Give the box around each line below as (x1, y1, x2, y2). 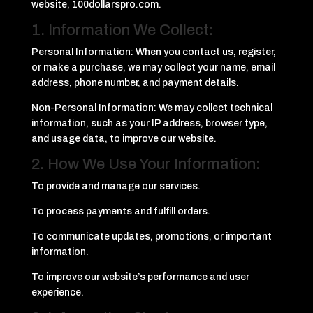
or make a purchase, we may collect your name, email (31, 62, 275, 73)
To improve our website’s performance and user (31, 272, 249, 282)
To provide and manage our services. (31, 181, 201, 191)
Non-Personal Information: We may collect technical (31, 103, 272, 113)
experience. (31, 287, 84, 298)
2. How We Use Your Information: (31, 156, 261, 173)
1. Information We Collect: (31, 22, 214, 38)
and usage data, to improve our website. (31, 133, 217, 144)
